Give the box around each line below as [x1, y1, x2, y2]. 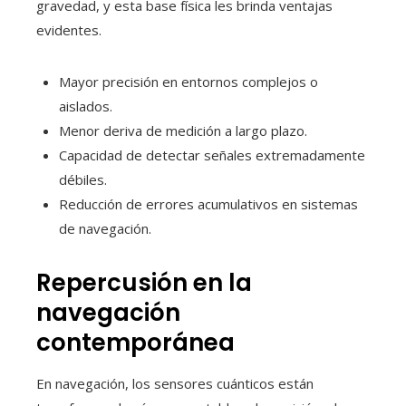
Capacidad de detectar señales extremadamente [59, 145, 365, 164]
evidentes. [36, 20, 101, 39]
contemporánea [36, 325, 235, 359]
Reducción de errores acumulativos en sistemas [59, 194, 358, 213]
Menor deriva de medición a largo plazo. [59, 121, 307, 140]
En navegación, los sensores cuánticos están [36, 373, 314, 392]
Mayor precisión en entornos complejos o [59, 72, 318, 91]
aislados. [59, 96, 112, 115]
